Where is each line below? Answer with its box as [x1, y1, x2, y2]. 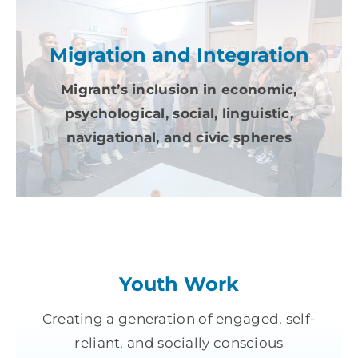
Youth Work [119, 272, 239, 296]
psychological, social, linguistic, [64, 105, 294, 122]
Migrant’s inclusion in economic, [61, 82, 297, 98]
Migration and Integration [49, 43, 309, 67]
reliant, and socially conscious [74, 335, 284, 352]
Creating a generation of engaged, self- [42, 311, 316, 328]
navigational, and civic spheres [66, 129, 292, 146]
